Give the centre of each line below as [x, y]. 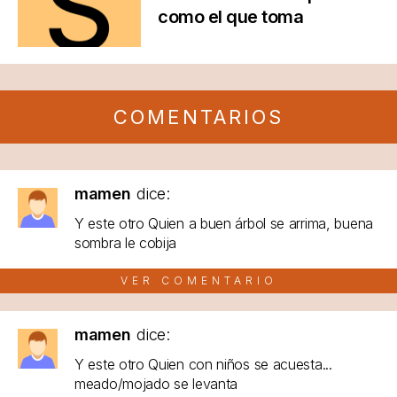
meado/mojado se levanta [156, 383]
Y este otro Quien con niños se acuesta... [203, 364]
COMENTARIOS [198, 117]
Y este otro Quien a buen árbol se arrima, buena [224, 223]
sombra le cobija [126, 242]
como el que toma [230, 16]
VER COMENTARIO [198, 280]
